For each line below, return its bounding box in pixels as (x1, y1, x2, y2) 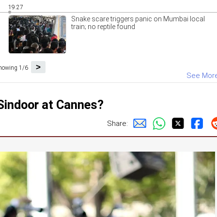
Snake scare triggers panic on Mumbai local (71, 15, 205, 23)
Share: (107, 119, 128, 128)
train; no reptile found (71, 23, 135, 31)
